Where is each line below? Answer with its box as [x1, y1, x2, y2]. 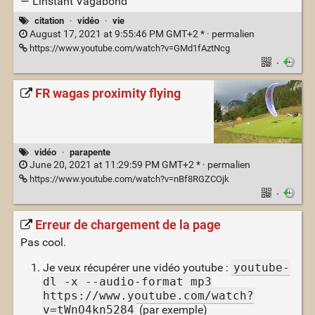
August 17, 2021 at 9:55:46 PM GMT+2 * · [27, 27, 212, 40]
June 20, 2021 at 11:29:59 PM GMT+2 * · [27, 159, 207, 171]
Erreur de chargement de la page [34, 217, 221, 233]
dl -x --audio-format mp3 [42, 274, 212, 288]
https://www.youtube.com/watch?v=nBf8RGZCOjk [27, 174, 229, 184]
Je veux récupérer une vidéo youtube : [42, 260, 231, 274]
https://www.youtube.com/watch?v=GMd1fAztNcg [27, 42, 230, 53]
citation [34, 15, 64, 27]
